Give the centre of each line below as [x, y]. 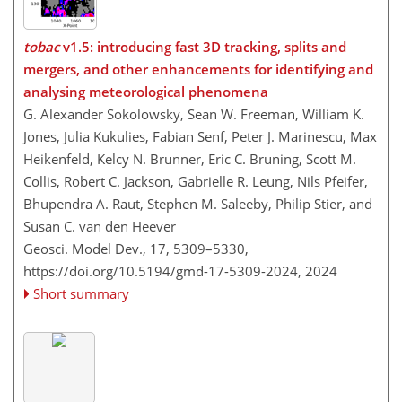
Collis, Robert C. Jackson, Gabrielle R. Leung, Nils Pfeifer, [196, 182]
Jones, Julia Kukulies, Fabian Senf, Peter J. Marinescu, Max [200, 137]
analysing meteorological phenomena [146, 92]
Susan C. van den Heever [100, 227]
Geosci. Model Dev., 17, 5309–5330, [136, 249]
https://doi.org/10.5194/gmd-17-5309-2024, [162, 271]
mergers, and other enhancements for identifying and [198, 70]
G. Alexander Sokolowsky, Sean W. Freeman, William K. [194, 114]
